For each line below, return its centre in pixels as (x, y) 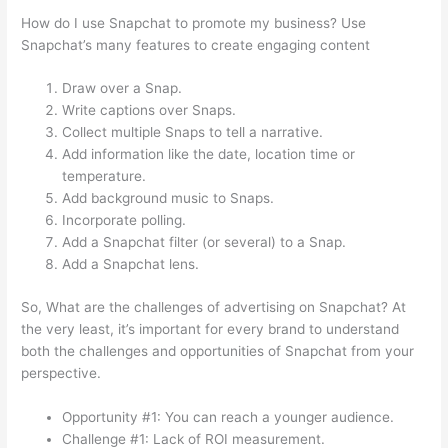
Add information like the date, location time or (209, 154)
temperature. (104, 176)
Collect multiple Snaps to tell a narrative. (193, 132)
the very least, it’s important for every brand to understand (210, 328)
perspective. (61, 372)
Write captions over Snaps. (149, 110)
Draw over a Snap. (122, 88)
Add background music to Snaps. (168, 198)
